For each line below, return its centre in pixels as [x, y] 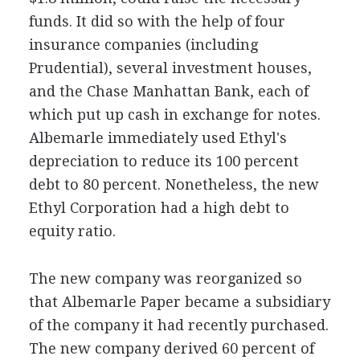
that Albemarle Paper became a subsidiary [179, 302]
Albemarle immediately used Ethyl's [157, 138]
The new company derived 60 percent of [171, 348]
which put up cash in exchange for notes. [174, 115]
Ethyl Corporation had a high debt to [159, 208]
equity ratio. [72, 231]
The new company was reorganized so [165, 278]
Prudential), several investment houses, [170, 68]
